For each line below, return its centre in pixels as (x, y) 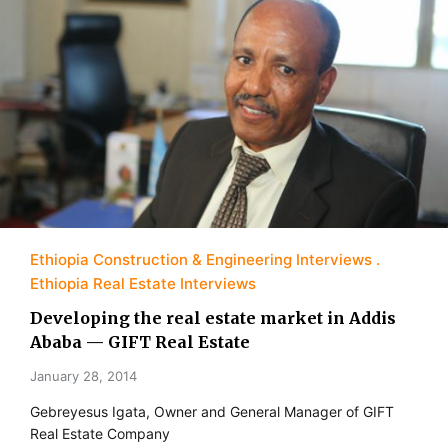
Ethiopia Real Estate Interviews (143, 283)
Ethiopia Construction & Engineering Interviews (201, 259)
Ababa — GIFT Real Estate (140, 341)
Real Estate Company (100, 433)
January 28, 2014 (83, 375)
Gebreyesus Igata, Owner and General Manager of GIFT (212, 411)
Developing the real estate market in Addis (213, 317)
